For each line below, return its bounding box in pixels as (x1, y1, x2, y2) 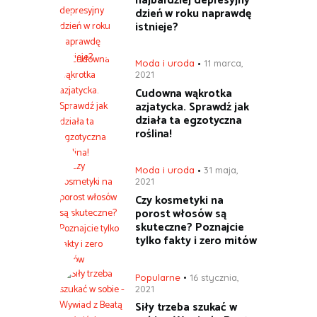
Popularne (135, 271, 180, 283)
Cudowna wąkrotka (135, 84, 232, 104)
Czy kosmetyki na (135, 191, 224, 211)
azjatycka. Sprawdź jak (135, 98, 249, 117)
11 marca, (204, 57, 243, 69)
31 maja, (204, 164, 238, 176)
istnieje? (135, 17, 179, 37)
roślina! (135, 125, 173, 144)
